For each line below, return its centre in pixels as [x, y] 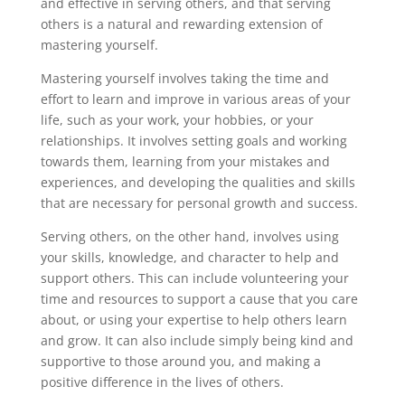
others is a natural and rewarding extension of [181, 24]
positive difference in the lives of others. [162, 382]
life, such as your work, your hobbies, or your [177, 120]
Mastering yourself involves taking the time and [184, 79]
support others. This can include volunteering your [194, 278]
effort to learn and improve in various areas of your [195, 99]
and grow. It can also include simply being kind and [197, 341]
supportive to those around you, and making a [180, 362]
